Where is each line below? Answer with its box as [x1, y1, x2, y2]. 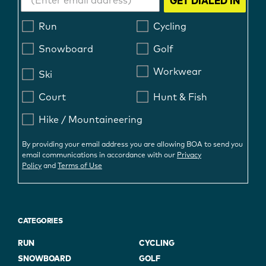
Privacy [177, 152, 201, 160]
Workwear [153, 67, 202, 77]
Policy [22, 163, 42, 170]
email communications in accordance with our [22, 152, 177, 160]
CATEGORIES [18, 218, 63, 226]
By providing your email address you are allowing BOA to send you [22, 141, 243, 149]
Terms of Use [58, 163, 102, 170]
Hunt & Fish [153, 93, 207, 103]
